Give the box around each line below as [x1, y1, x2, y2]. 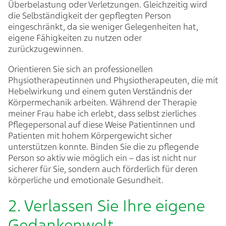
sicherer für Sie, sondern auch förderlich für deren [8, 163, 198, 175]
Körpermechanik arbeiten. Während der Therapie [8, 97, 197, 108]
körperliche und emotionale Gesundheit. [8, 175, 163, 186]
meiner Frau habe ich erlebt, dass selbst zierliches [8, 108, 196, 119]
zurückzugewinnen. [8, 43, 85, 54]
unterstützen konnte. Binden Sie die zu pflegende [8, 141, 199, 152]
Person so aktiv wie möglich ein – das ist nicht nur [8, 152, 196, 163]
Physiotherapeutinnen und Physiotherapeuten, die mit [8, 75, 218, 86]
